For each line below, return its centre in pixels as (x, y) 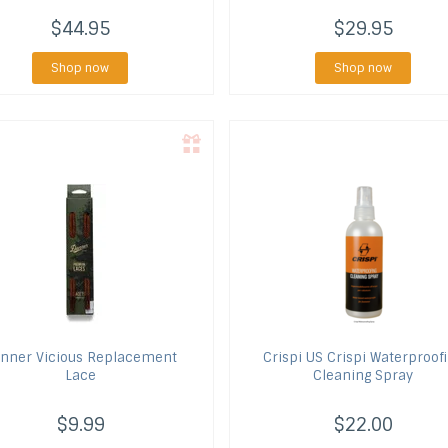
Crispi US (292, 357)
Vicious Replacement (105, 357)
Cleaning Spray (362, 375)
